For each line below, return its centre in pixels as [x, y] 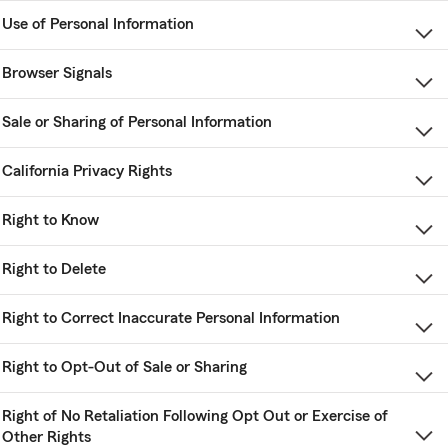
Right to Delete [54, 269]
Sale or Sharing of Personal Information [137, 122]
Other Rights [46, 437]
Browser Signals [57, 73]
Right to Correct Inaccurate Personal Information [171, 318]
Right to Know [50, 220]
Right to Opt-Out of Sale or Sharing [124, 367]
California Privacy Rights [87, 171]
